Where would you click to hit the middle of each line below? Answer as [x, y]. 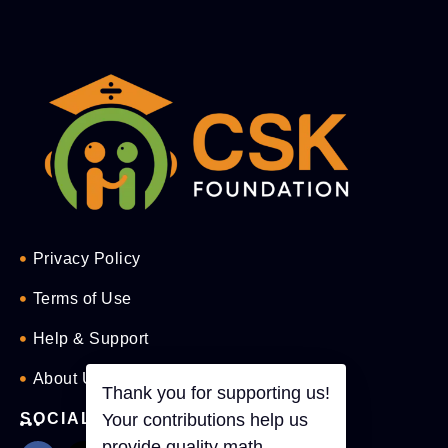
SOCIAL [56, 418]
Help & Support [90, 338]
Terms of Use [82, 298]
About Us [67, 378]
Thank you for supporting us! [216, 393]
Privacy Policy [86, 258]
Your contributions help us [205, 420]
